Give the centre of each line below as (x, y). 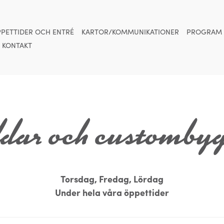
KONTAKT (17, 45)
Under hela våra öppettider (112, 192)
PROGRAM (204, 31)
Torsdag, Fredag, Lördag (112, 179)
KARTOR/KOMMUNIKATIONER (130, 31)
